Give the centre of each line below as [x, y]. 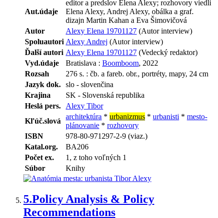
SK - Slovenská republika [105, 95]
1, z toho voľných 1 [96, 158]
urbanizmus [127, 117]
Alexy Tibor [84, 106]
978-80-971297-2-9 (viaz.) [107, 136]
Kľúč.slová [43, 121]
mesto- [197, 117]
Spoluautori [44, 42]
